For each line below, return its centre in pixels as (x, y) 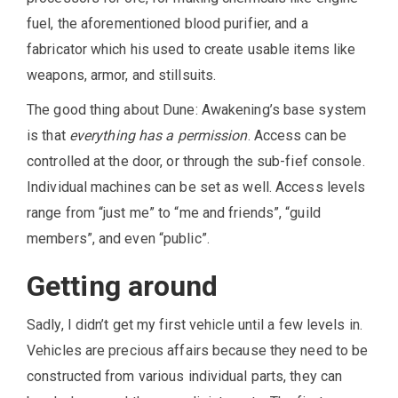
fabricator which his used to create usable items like (191, 50)
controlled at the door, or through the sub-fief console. (196, 162)
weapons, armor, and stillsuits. (122, 76)
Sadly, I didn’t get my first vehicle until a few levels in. (195, 325)
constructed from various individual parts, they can (185, 377)
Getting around (123, 287)
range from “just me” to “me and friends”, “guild (174, 213)
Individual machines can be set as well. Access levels (196, 187)
